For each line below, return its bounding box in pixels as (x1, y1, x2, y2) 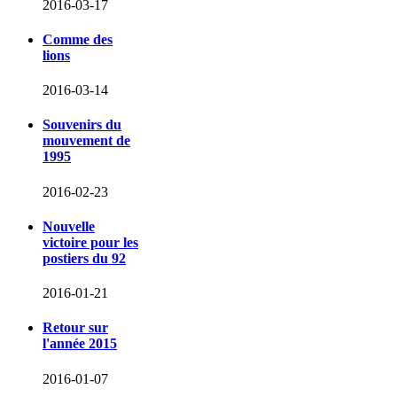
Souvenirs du (43, 117, 121, 133)
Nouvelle (43, 218, 95, 234)
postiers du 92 (43, 250, 126, 266)
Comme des (43, 31, 113, 47)
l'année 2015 (43, 336, 117, 352)
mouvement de (43, 133, 130, 149)
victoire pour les (43, 234, 138, 250)
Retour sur (43, 320, 108, 336)
